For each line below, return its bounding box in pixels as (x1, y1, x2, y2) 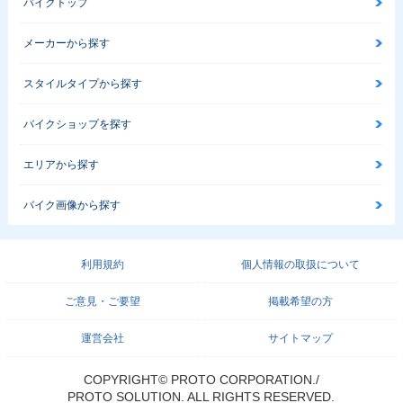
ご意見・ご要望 (65, 295, 141, 309)
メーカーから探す (22, 37, 110, 50)
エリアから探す (22, 158, 99, 172)
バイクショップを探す (22, 118, 131, 131)
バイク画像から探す (22, 199, 121, 212)
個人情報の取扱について (240, 258, 360, 272)
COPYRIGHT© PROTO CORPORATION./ (83, 372, 319, 388)
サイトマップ (267, 332, 333, 345)
